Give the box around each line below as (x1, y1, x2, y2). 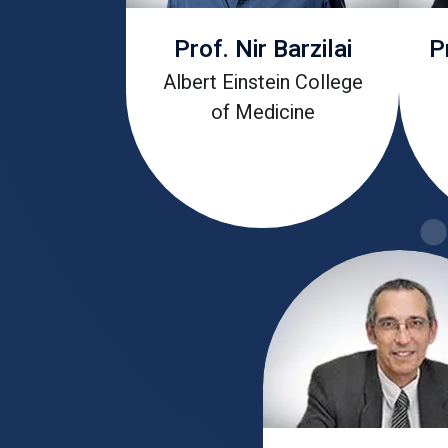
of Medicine (210, 98, 315, 127)
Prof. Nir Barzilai (173, 32, 352, 67)
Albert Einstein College (162, 68, 363, 97)
